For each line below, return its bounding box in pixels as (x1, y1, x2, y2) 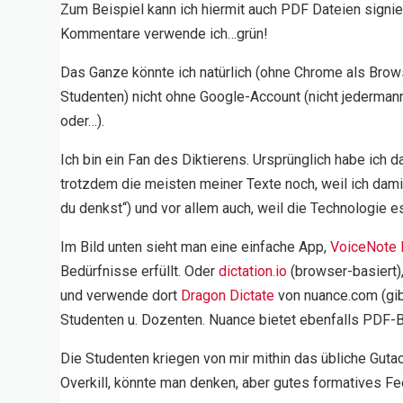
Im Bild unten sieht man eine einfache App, (60, 238, 331, 256)
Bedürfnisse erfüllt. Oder (60, 263, 219, 281)
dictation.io (219, 263, 288, 281)
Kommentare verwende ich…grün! (60, 25, 269, 43)
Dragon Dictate (181, 287, 275, 305)
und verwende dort (60, 287, 182, 305)
